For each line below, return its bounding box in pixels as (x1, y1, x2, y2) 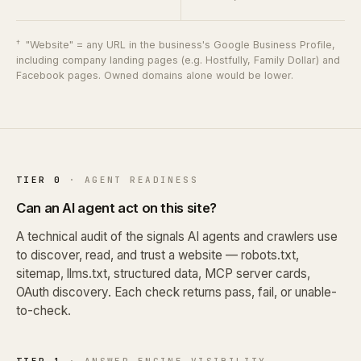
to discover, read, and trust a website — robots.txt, (16, 247, 299, 263)
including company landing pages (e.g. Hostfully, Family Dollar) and (16, 53, 340, 66)
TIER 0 (16, 174, 62, 186)
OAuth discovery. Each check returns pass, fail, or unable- (16, 284, 337, 300)
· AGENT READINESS (61, 174, 199, 186)
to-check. (16, 302, 71, 318)
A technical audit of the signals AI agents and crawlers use (16, 228, 338, 244)
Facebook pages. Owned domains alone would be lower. (16, 68, 293, 81)
